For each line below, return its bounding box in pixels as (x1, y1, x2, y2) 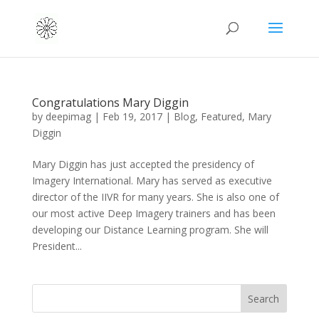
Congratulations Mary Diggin (31, 95, 189, 110)
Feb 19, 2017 (102, 110, 162, 123)
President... (31, 239, 82, 253)
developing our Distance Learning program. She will (31, 223, 268, 236)
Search (248, 291, 280, 305)
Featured (200, 110, 242, 123)
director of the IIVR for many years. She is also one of (31, 190, 279, 204)
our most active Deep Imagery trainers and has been (31, 206, 276, 220)
